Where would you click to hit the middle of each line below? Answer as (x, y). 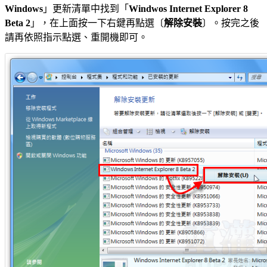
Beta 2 (18, 23)
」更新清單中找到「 (86, 8)
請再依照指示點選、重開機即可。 (76, 37)
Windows (24, 8)
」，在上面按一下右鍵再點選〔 (97, 23)
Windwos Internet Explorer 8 (188, 8)
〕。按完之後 (231, 23)
